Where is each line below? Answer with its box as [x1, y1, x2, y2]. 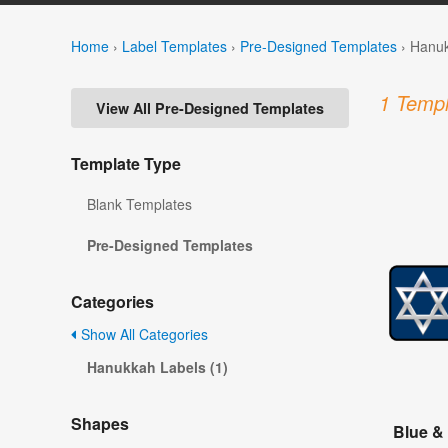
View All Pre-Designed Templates [96, 98, 324, 119]
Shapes [71, 412, 129, 436]
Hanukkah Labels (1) [87, 357, 228, 378]
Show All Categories [77, 324, 208, 345]
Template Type [71, 152, 181, 176]
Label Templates [122, 35, 227, 56]
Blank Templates [87, 194, 192, 215]
